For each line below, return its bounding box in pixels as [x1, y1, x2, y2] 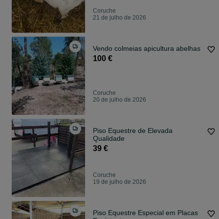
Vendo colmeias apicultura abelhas [93, 44, 200, 53]
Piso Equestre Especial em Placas [93, 209, 198, 217]
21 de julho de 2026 [93, 14, 146, 22]
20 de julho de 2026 [93, 96, 146, 104]
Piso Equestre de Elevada [93, 127, 173, 135]
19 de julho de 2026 [93, 178, 146, 186]
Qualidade [93, 134, 125, 143]
